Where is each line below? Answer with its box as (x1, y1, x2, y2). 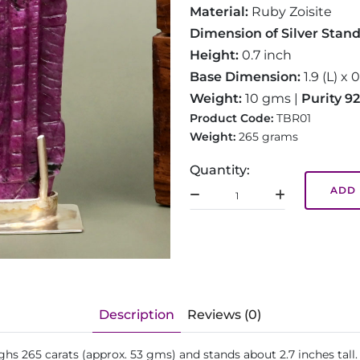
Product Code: (190, 111, 276, 125)
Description (99, 307, 174, 322)
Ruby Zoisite (248, 4, 332, 19)
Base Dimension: (190, 69, 301, 84)
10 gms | (242, 91, 298, 106)
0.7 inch (239, 47, 292, 63)
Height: (190, 47, 239, 63)
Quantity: (190, 162, 250, 178)
